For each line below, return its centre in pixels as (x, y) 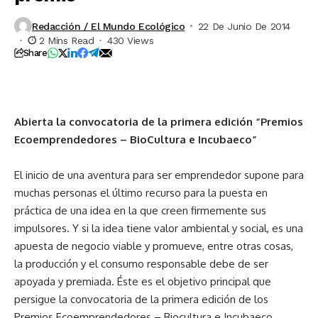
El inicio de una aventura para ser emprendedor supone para (159, 175)
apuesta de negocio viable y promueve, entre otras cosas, (154, 246)
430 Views (130, 41)
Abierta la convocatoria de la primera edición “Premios (159, 122)
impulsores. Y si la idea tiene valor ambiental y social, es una (159, 229)
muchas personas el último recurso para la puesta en (141, 193)
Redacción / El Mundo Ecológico (109, 26)
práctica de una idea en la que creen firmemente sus (140, 211)
